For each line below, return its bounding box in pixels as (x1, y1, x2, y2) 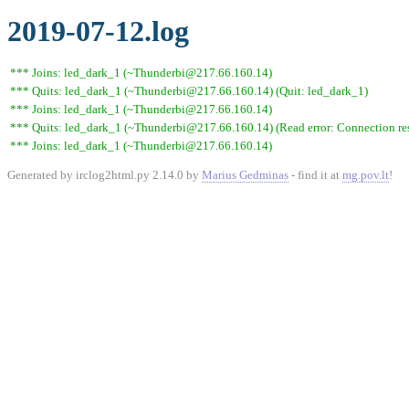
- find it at (288, 168, 342, 182)
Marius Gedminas (202, 168, 288, 182)
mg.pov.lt (342, 168, 389, 182)
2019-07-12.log (7, 15, 189, 47)
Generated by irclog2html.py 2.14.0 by (7, 168, 202, 182)
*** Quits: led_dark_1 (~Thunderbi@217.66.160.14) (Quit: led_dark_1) (10, 84, 368, 98)
